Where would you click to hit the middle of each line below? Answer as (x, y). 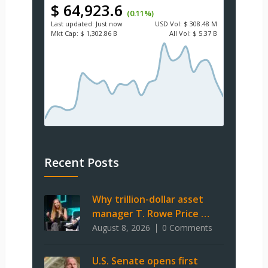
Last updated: (72, 24)
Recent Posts (81, 163)
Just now (109, 24)
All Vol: (180, 33)
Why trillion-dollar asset (147, 200)
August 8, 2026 (121, 228)
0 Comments (187, 228)
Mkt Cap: (64, 33)
